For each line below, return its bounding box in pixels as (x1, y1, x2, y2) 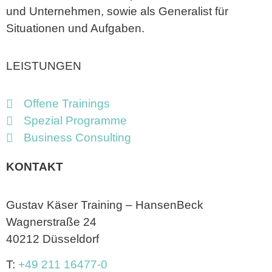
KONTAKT (6, 160, 63, 174)
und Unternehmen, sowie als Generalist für (6, 4, 228, 18)
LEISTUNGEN (6, 59, 81, 73)
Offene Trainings (23, 97, 110, 110)
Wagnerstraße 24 (6, 215, 97, 228)
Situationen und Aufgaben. (6, 21, 144, 35)
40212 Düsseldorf (6, 232, 99, 245)
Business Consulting (23, 131, 131, 144)
